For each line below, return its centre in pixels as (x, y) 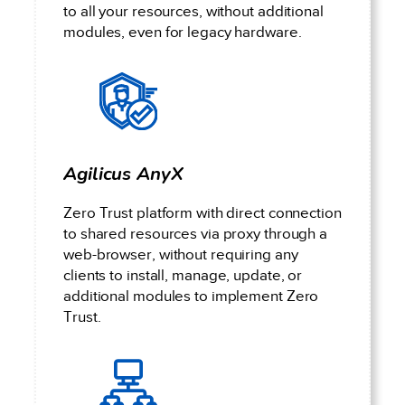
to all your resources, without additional (193, 11)
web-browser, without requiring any (181, 255)
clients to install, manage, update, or (183, 276)
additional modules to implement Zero (191, 297)
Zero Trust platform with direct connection (202, 213)
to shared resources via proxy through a (196, 234)
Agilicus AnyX (123, 173)
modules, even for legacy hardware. (183, 32)
